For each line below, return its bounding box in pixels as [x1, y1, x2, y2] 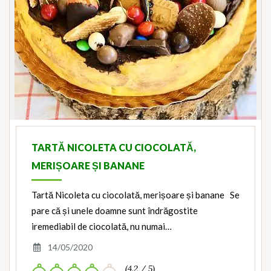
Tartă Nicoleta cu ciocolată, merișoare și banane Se [31, 189, 240, 200]
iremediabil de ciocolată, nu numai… [31, 221, 172, 232]
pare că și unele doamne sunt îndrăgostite [31, 205, 198, 216]
